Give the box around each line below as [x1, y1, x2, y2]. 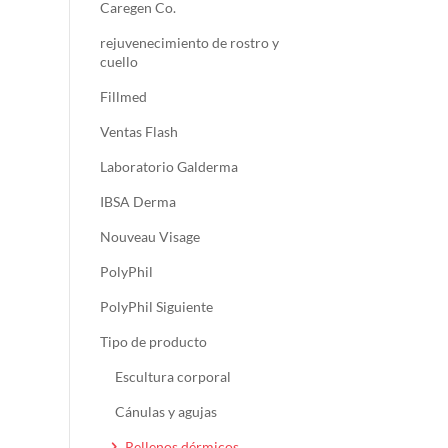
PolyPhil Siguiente [99, 298, 213, 316]
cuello [99, 53, 138, 71]
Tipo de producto [99, 333, 207, 351]
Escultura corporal [114, 368, 231, 386]
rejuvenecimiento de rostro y [99, 34, 279, 52]
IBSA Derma [99, 193, 176, 211]
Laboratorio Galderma [99, 158, 238, 176]
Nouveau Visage [99, 228, 200, 246]
